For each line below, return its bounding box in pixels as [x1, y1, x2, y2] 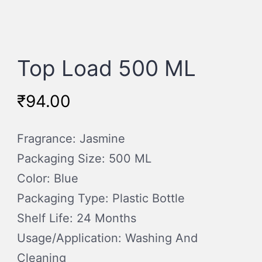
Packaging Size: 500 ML [17, 151, 151, 166]
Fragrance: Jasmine [17, 131, 125, 146]
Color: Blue [17, 171, 78, 185]
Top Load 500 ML [17, 54, 196, 81]
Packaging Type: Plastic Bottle [17, 191, 185, 205]
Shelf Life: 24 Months [17, 211, 136, 225]
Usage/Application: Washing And [17, 230, 198, 245]
